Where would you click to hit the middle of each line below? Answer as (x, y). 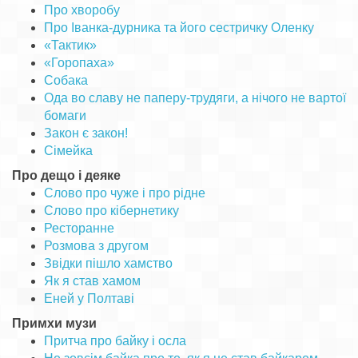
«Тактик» (70, 45)
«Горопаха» (79, 63)
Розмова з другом (96, 246)
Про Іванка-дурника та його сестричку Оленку (179, 28)
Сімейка (68, 151)
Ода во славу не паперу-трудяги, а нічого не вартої (195, 98)
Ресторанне (79, 228)
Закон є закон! (86, 133)
